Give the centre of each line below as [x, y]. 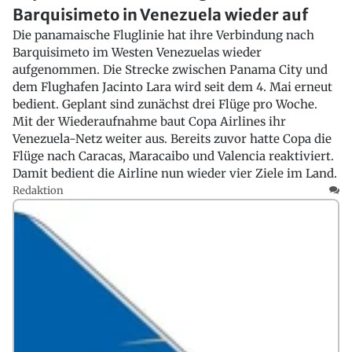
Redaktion [38, 191]
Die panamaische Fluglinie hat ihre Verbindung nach [163, 35]
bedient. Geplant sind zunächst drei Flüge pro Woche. [165, 104]
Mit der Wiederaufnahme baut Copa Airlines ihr [149, 122]
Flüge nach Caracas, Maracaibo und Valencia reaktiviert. [173, 156]
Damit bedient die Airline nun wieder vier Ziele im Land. [175, 174]
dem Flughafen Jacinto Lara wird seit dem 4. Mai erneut [172, 87]
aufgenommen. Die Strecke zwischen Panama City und [170, 70]
